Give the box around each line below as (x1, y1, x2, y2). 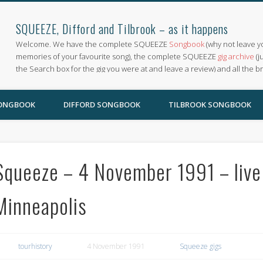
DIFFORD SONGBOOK (63, 99, 140, 110)
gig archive (218, 51, 255, 62)
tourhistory (18, 241, 52, 251)
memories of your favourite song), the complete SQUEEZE (16, 51, 218, 62)
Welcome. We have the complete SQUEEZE (16, 39, 170, 49)
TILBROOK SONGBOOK (168, 99, 251, 110)
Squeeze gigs (179, 241, 221, 251)
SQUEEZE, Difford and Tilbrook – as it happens (16, 20, 229, 38)
